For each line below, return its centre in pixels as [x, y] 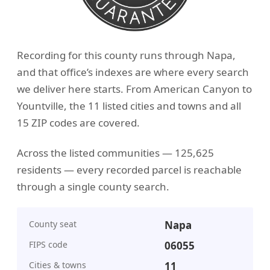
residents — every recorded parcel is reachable [129, 170]
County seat [53, 224]
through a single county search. [93, 187]
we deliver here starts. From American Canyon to [134, 89]
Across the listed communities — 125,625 [115, 153]
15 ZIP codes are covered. [78, 122]
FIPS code [48, 244]
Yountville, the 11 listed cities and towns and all [129, 105]
